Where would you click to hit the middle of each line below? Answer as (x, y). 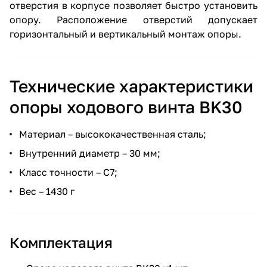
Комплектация (61, 242)
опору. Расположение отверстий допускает (133, 19)
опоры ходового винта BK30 (126, 107)
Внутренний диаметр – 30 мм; (90, 153)
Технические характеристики (131, 86)
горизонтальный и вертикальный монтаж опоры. (125, 34)
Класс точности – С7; (68, 172)
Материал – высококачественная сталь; (113, 134)
